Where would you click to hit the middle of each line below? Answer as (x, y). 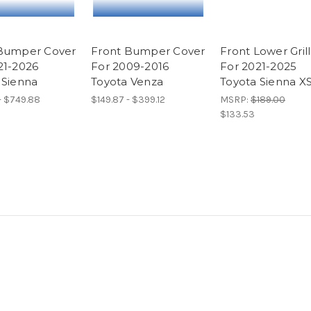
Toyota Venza (127, 81)
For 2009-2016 (130, 66)
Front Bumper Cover (148, 51)
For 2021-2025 (259, 66)
